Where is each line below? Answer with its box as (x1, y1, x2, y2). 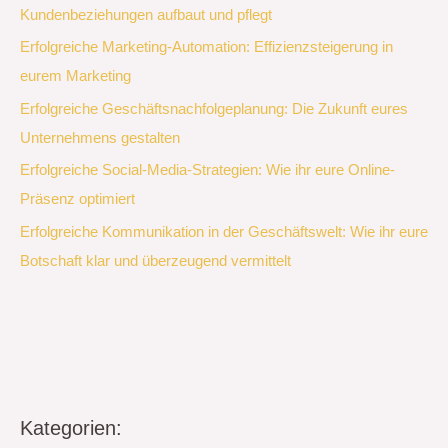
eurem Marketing (20, 68, 131, 85)
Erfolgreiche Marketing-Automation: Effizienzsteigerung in (20, 39, 393, 56)
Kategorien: (20, 416, 122, 439)
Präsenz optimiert (20, 191, 135, 208)
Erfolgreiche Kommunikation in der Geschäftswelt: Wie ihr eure (20, 224, 428, 241)
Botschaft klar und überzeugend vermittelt (20, 253, 291, 270)
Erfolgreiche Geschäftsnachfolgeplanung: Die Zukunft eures (20, 100, 408, 117)
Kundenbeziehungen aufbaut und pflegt (20, 6, 272, 23)
